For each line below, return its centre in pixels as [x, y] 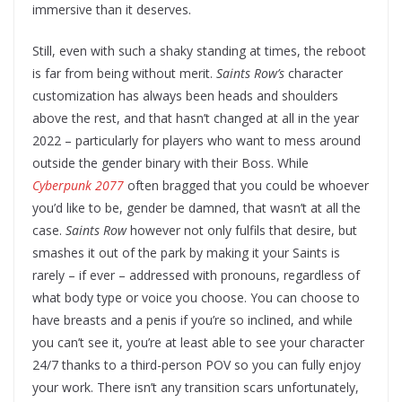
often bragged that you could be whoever [246, 186]
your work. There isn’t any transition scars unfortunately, [196, 388]
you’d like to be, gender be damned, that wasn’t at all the [197, 208]
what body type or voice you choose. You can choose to [196, 298]
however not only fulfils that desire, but [242, 231]
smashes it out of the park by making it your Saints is [186, 253]
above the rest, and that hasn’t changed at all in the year [196, 118]
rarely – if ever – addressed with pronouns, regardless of [196, 275]
